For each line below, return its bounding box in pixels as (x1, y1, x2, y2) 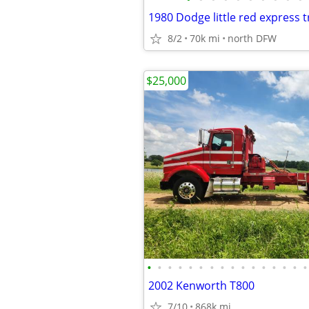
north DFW (228, 32, 277, 45)
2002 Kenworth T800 (148, 278, 255, 293)
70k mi (190, 32, 220, 45)
